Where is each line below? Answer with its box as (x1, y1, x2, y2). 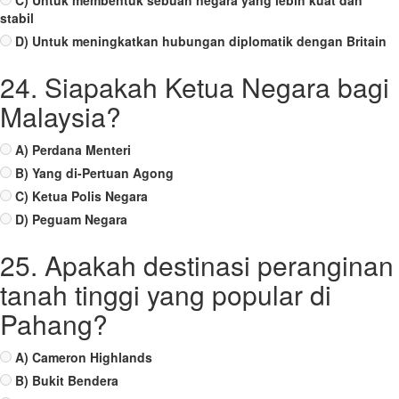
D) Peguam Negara (15, 210, 127, 228)
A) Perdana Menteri (15, 141, 131, 159)
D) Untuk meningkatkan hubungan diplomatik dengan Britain (15, 32, 387, 50)
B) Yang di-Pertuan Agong (15, 164, 174, 182)
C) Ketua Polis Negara (15, 187, 148, 205)
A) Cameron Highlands (15, 348, 152, 366)
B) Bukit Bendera (15, 371, 118, 389)
